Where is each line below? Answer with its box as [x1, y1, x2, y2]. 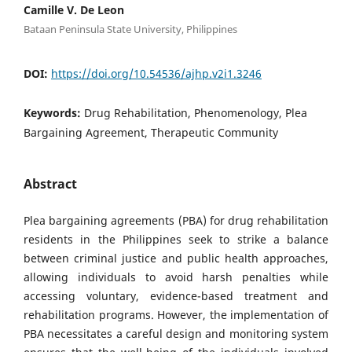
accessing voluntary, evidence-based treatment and [24, 288, 328, 304]
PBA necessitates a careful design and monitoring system [24, 326, 328, 342]
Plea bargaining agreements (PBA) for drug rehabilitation [24, 213, 328, 229]
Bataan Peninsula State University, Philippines [24, 22, 237, 36]
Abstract [24, 175, 77, 193]
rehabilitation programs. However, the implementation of [24, 307, 328, 323]
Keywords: [24, 105, 84, 121]
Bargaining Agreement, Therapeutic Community [24, 125, 278, 141]
